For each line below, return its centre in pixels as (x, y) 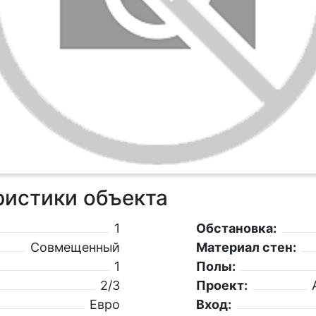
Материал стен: (246, 248)
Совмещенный (75, 248)
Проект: (221, 286)
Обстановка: (236, 229)
